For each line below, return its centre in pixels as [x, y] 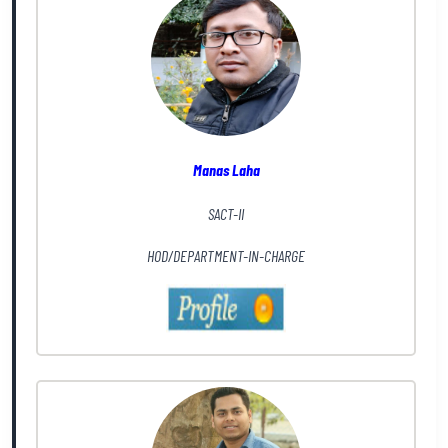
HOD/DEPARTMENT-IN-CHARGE [226, 255]
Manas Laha [226, 169]
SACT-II [226, 213]
